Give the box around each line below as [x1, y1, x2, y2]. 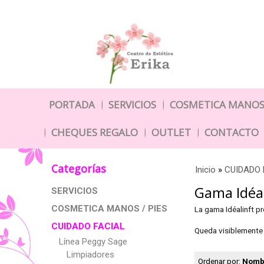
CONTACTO [204, 126, 259, 139]
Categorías [51, 161, 106, 176]
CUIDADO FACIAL [51, 221, 125, 232]
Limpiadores [67, 249, 114, 260]
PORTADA [49, 98, 95, 111]
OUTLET [151, 126, 191, 139]
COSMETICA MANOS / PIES [51, 203, 167, 214]
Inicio [195, 164, 216, 175]
